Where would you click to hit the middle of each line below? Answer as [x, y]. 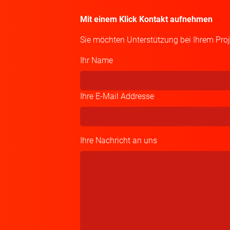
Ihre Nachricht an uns [118, 140]
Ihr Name [96, 60]
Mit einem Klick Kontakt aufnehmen [146, 19]
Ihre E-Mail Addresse [117, 96]
